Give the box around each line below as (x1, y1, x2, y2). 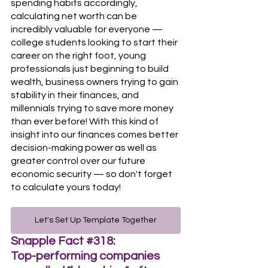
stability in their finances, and (11, 90, 141, 100)
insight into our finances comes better (11, 130, 180, 139)
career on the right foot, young (11, 51, 148, 60)
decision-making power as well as (11, 143, 159, 153)
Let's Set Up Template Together (35, 216, 157, 224)
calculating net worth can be (11, 11, 139, 21)
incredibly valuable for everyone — (11, 25, 165, 34)
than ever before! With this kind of (11, 117, 160, 126)
